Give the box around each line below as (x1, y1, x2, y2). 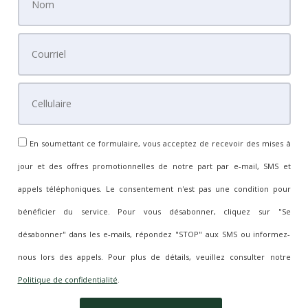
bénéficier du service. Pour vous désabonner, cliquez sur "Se (17, 206, 291, 217)
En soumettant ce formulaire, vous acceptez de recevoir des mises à (26, 138, 291, 148)
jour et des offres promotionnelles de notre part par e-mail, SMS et (17, 161, 291, 171)
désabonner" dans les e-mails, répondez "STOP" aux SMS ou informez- (17, 229, 291, 239)
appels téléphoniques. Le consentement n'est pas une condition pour (17, 184, 291, 194)
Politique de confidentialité (17, 274, 118, 285)
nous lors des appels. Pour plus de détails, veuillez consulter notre (17, 252, 291, 262)
